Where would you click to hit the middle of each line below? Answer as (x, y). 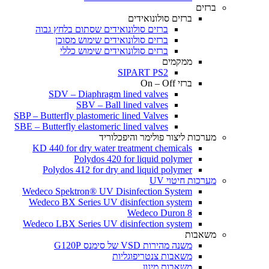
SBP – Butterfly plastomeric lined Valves (91, 116)
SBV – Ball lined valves (122, 105)
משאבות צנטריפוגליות (152, 256)
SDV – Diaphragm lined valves (108, 94)
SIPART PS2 (143, 72)
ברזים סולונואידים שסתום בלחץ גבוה (102, 29)
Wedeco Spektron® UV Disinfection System (107, 191)
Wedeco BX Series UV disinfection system (110, 202)
